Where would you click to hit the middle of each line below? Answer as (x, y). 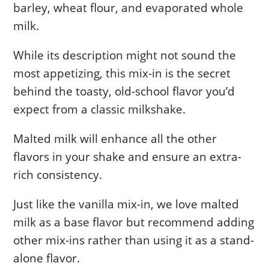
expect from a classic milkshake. (100, 110)
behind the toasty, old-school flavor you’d (124, 92)
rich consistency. (58, 175)
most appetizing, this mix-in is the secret (122, 74)
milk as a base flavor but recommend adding (134, 222)
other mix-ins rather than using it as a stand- (134, 240)
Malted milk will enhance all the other (115, 139)
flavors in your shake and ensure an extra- (128, 157)
